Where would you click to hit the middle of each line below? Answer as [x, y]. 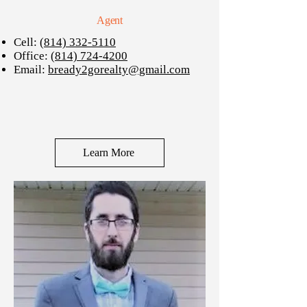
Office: [32, 56]
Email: [31, 70]
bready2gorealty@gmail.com [119, 70]
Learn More [108, 152]
